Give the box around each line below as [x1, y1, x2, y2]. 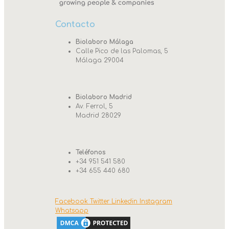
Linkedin [111, 197, 138, 205]
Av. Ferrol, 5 [76, 102, 113, 110]
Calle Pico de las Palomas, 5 [76, 47, 168, 55]
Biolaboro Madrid [76, 93, 132, 101]
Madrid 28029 [76, 111, 121, 119]
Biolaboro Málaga [76, 38, 133, 45]
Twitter [90, 197, 109, 205]
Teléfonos [76, 148, 106, 156]
